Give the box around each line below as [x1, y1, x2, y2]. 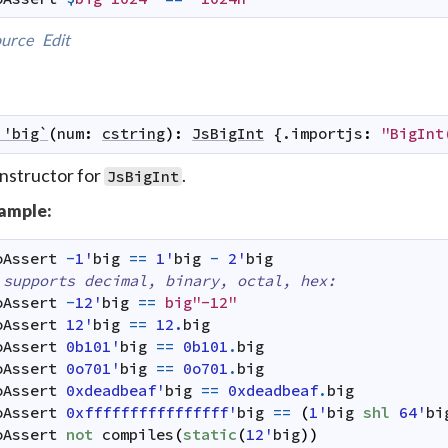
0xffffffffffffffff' [66, 402, 238, 422]
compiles [102, 424, 175, 444]
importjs [291, 124, 364, 144]
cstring [102, 124, 166, 144]
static [183, 424, 238, 444]
